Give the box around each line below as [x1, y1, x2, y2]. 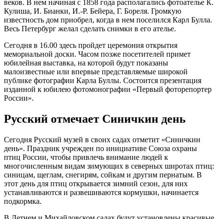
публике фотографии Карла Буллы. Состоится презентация [4, 76, 201, 85]
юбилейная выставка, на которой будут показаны [4, 59, 168, 67]
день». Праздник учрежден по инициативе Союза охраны [4, 144, 197, 153]
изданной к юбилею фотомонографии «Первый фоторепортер [4, 85, 212, 94]
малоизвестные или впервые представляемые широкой [4, 67, 188, 76]
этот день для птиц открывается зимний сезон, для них [4, 179, 188, 188]
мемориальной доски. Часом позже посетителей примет [4, 50, 191, 59]
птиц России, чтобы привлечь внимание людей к [4, 153, 168, 162]
